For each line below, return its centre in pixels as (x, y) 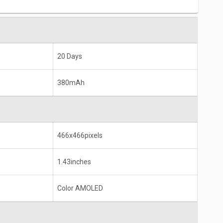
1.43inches (74, 162)
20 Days (70, 56)
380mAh (71, 83)
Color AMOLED (80, 188)
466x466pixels (80, 136)
